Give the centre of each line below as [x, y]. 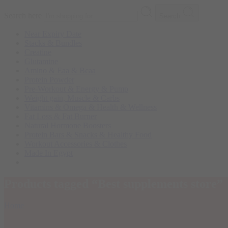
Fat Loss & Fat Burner [61, 116]
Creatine [38, 52]
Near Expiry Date [53, 34]
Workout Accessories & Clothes [76, 144]
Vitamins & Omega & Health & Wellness [91, 107]
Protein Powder [49, 80]
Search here [24, 16]
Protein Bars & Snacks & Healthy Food [88, 135]
